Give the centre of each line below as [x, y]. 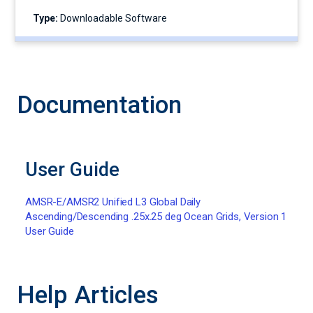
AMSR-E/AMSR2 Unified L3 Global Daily [113, 202]
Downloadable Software [112, 18]
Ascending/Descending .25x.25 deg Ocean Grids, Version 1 [156, 217]
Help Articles [88, 295]
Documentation [99, 105]
